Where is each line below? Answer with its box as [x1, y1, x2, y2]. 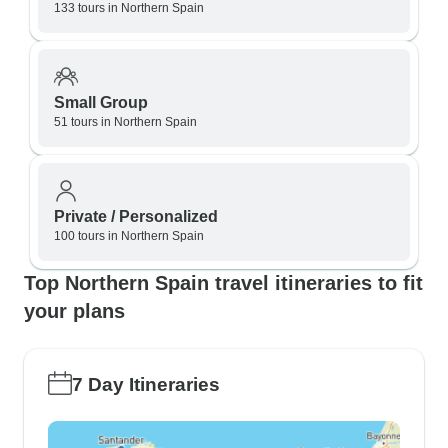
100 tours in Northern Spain [54, 229, 204, 243]
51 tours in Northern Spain [54, 115, 197, 129]
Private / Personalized [54, 208, 218, 225]
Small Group [54, 94, 148, 111]
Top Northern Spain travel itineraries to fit [24, 272, 423, 294]
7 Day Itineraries [72, 374, 220, 395]
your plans [24, 300, 125, 322]
